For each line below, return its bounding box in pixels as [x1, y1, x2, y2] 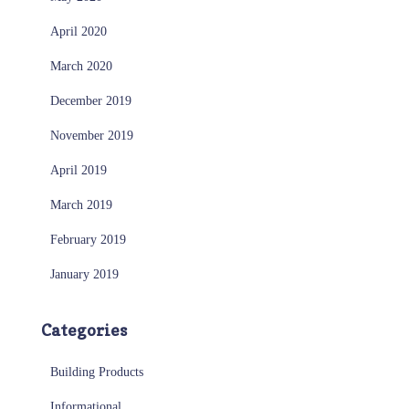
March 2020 [50, 59, 112, 74]
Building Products [50, 365, 143, 380]
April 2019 [50, 163, 107, 178]
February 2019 [50, 233, 126, 247]
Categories [41, 320, 127, 341]
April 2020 [50, 25, 107, 39]
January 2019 [50, 267, 119, 282]
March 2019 [50, 198, 112, 213]
